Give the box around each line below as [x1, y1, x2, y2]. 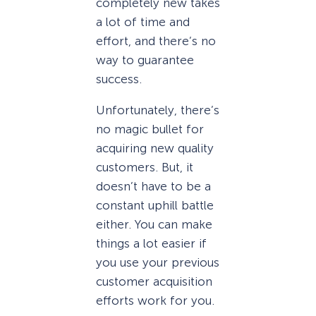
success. [96, 71, 142, 86]
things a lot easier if [96, 236, 207, 250]
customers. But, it [96, 159, 193, 174]
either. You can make [96, 217, 212, 231]
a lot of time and [96, 14, 190, 29]
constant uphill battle [96, 197, 214, 212]
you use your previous [96, 255, 219, 269]
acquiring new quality [96, 140, 214, 155]
